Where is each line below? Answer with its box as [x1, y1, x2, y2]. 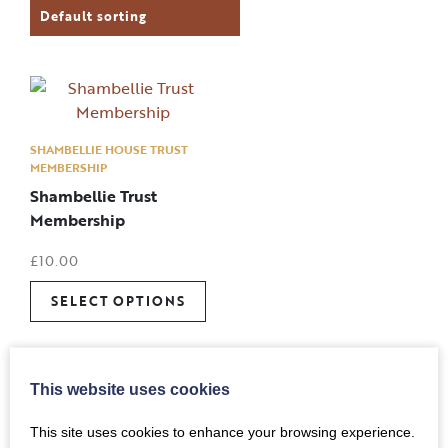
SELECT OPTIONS [51, 290, 185, 311]
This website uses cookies [30, 380, 230, 398]
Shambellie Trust [30, 183, 157, 208]
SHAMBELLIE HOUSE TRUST [30, 139, 188, 158]
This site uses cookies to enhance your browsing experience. [30, 423, 415, 440]
